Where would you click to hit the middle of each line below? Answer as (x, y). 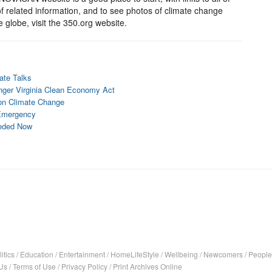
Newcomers (223, 254)
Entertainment (82, 254)
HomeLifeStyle (135, 254)
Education (37, 254)
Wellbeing (181, 254)
